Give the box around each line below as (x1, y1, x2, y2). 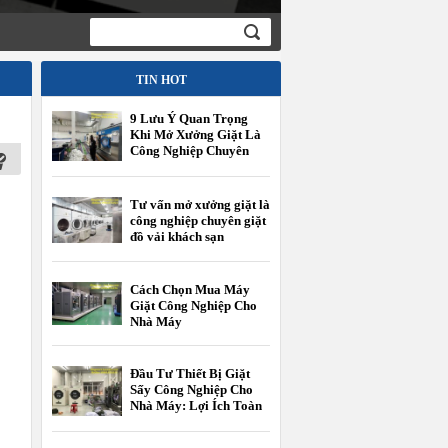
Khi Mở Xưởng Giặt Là (130, 127, 261, 142)
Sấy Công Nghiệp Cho (130, 382, 253, 398)
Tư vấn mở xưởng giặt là (130, 197, 270, 212)
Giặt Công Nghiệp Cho (130, 298, 257, 314)
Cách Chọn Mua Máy (130, 282, 250, 298)
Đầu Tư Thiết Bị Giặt (130, 366, 250, 382)
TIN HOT (135, 73, 187, 87)
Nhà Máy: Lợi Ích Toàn (130, 398, 262, 414)
